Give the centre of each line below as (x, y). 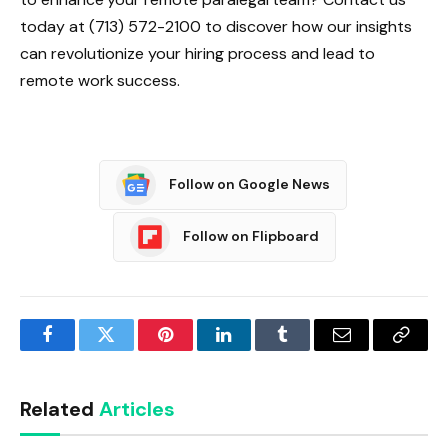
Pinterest (195, 349)
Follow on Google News (249, 184)
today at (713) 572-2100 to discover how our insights (216, 27)
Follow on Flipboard (250, 236)
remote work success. (100, 81)
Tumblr (308, 349)
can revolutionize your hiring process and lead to (197, 54)
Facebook (80, 349)
